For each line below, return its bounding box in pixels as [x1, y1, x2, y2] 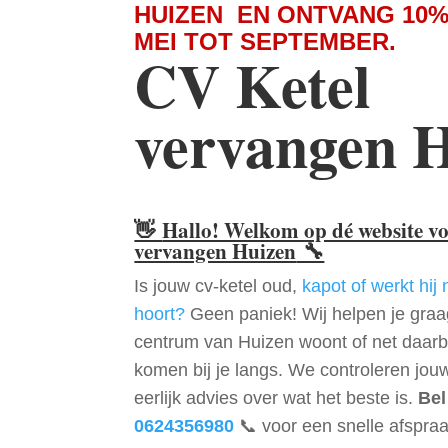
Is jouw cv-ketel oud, [134, 275, 303, 296]
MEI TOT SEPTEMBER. [134, 27, 397, 55]
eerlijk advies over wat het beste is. [134, 387, 419, 408]
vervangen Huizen [134, 235, 297, 266]
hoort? [134, 303, 186, 324]
